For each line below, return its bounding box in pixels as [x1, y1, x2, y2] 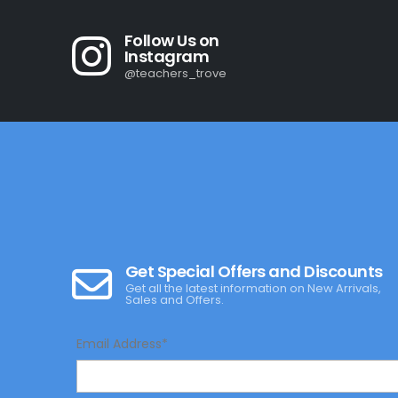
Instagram [123, 45, 210, 68]
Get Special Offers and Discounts [124, 260, 383, 283]
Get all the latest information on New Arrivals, [124, 280, 381, 298]
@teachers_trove [123, 65, 227, 83]
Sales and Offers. [124, 291, 224, 309]
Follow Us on [123, 29, 219, 52]
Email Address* [76, 335, 168, 354]
